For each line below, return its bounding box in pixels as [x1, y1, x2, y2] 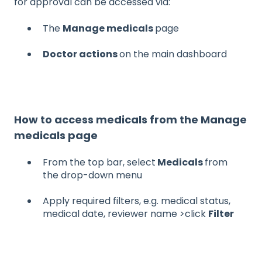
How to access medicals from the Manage [14, 112, 247, 127]
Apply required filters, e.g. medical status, [43, 194, 230, 208]
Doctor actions [43, 47, 119, 61]
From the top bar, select [43, 156, 156, 169]
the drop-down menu [43, 168, 142, 182]
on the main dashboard [119, 47, 227, 61]
